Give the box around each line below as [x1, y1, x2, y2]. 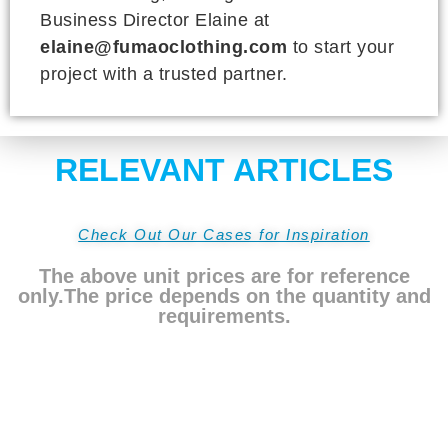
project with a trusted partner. [40, 64, 288, 84]
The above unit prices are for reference [38, 265, 410, 287]
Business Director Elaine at [40, 10, 270, 30]
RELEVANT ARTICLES [55, 152, 393, 188]
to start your [287, 37, 394, 57]
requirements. [157, 305, 291, 327]
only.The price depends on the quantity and [17, 285, 431, 307]
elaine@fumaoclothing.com [40, 37, 287, 57]
